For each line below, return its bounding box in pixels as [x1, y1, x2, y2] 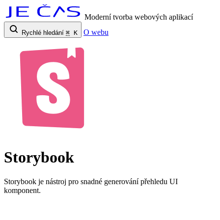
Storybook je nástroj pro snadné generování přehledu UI [4, 177, 178, 186]
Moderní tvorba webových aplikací [84, 13, 193, 21]
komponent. [4, 186, 41, 194]
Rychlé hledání [22, 29, 64, 36]
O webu [83, 28, 109, 36]
